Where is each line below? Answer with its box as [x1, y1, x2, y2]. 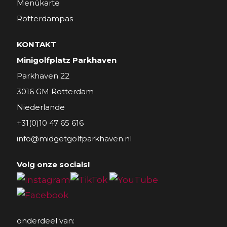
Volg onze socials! [17, 160, 90, 169]
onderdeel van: [17, 216, 74, 225]
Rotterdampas [17, 14, 73, 23]
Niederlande [17, 102, 65, 112]
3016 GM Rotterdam [17, 87, 94, 96]
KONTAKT [17, 40, 56, 49]
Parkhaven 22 [17, 71, 69, 81]
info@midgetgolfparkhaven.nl [17, 134, 132, 143]
